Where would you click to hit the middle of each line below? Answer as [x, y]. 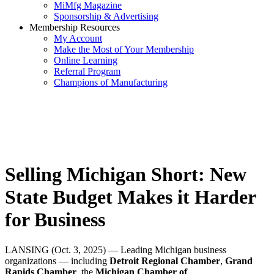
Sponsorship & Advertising [106, 16]
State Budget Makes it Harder [130, 197]
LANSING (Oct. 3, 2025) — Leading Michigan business [116, 250]
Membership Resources [75, 27]
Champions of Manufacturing [111, 82]
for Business [55, 220]
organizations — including [57, 261]
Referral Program [87, 71]
